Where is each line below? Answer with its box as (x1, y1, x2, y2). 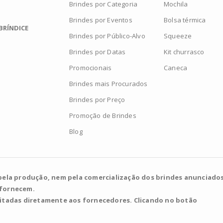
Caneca (164, 63, 188, 72)
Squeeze (164, 31, 192, 40)
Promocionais (69, 63, 112, 72)
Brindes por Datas (69, 47, 126, 56)
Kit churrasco (164, 47, 205, 56)
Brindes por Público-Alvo (69, 31, 145, 40)
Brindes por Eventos (69, 15, 132, 24)
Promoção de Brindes (69, 111, 136, 120)
